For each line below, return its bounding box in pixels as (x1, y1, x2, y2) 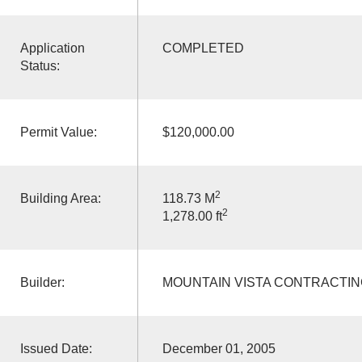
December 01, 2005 (162, 341, 276, 356)
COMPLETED (162, 40, 244, 55)
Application (19, 40, 85, 55)
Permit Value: (19, 124, 97, 139)
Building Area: (19, 191, 101, 205)
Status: (19, 58, 60, 73)
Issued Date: (19, 341, 92, 356)
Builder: (19, 275, 65, 289)
